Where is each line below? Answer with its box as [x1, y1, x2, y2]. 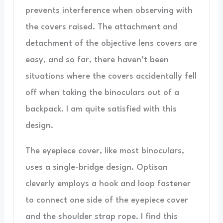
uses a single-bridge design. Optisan [25, 163, 168, 172]
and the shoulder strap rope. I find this [25, 212, 178, 221]
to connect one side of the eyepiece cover [25, 196, 188, 205]
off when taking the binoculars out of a [25, 88, 179, 97]
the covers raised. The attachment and [25, 22, 178, 31]
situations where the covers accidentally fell [25, 72, 197, 81]
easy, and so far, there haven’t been [25, 55, 169, 64]
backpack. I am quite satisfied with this [25, 105, 177, 113]
